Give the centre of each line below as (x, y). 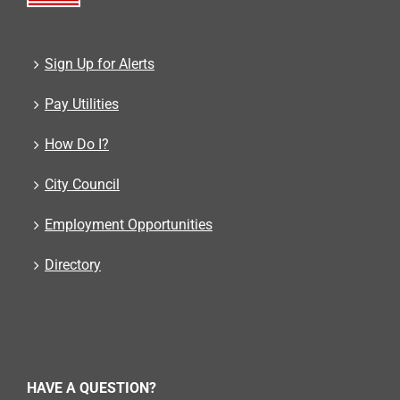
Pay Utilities (82, 104)
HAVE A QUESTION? (92, 388)
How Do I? (77, 144)
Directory (73, 265)
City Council (82, 184)
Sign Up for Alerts (100, 64)
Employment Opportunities (129, 225)
